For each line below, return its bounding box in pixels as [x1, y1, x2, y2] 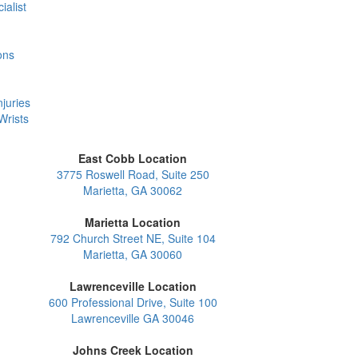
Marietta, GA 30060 [83, 246, 182, 262]
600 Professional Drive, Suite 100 [48, 294, 217, 310]
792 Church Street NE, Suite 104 [50, 230, 216, 246]
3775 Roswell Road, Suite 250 [56, 166, 209, 182]
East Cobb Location [78, 150, 187, 166]
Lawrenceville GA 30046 [71, 310, 194, 326]
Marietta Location [85, 214, 181, 230]
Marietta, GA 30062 [83, 182, 182, 198]
